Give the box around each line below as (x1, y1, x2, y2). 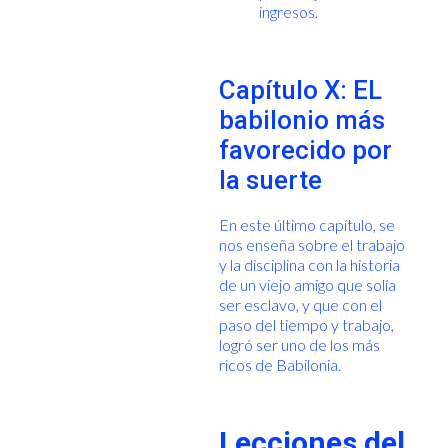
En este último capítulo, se (218, 214, 395, 234)
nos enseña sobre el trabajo (218, 234, 405, 254)
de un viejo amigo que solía (218, 274, 396, 294)
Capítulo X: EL (218, 74, 382, 105)
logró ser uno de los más (218, 334, 380, 354)
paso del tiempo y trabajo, (218, 314, 394, 334)
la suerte (218, 164, 322, 195)
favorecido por (218, 134, 392, 165)
